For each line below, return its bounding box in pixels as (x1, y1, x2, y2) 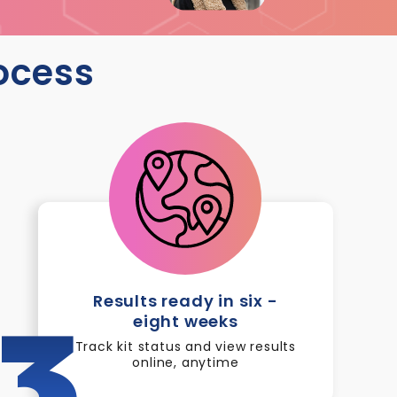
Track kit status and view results (74, 338, 297, 355)
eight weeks (132, 310, 238, 332)
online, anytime (132, 354, 239, 371)
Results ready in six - (93, 290, 278, 312)
